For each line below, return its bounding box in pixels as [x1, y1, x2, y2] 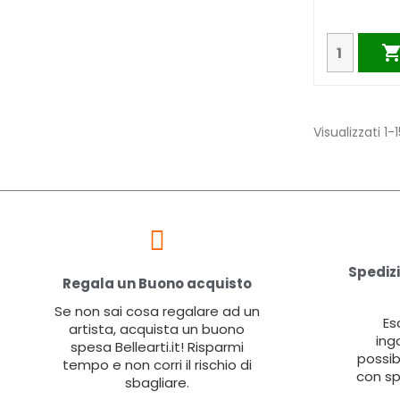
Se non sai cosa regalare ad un [54, 302, 260, 321]
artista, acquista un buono [69, 320, 245, 339]
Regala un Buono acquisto [62, 274, 252, 294]
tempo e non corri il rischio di [62, 355, 252, 375]
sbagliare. [124, 373, 189, 393]
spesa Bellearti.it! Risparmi [70, 337, 244, 357]
